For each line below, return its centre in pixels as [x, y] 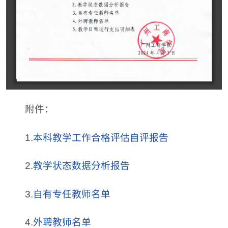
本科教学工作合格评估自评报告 [101, 137]
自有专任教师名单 [72, 194]
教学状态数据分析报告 [82, 166]
